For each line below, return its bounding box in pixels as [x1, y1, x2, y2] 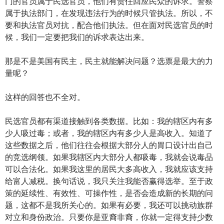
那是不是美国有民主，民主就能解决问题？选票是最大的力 [5, 56, 213, 66]
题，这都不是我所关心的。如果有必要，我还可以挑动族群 [5, 200, 213, 210]
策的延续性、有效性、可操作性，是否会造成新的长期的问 [5, 188, 213, 198]
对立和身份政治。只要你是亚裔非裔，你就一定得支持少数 [5, 212, 213, 222]
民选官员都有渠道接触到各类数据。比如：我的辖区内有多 [5, 116, 213, 126]
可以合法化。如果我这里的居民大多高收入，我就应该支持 [5, 164, 213, 174]
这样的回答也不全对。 [5, 92, 85, 102]
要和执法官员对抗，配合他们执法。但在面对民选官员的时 [5, 20, 213, 30]
